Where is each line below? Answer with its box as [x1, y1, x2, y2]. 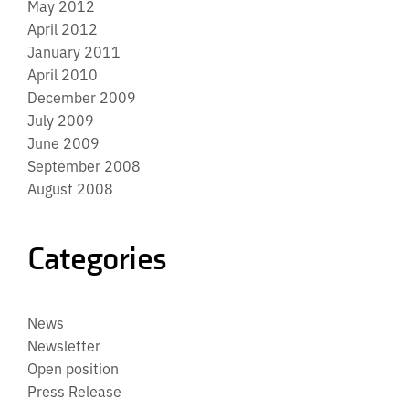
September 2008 [27, 154, 141, 175]
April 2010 [27, 63, 98, 84]
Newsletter [27, 334, 100, 355]
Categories [27, 239, 167, 279]
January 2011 [27, 40, 121, 61]
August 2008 [27, 177, 113, 198]
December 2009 [27, 86, 136, 107]
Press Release [27, 380, 121, 401]
